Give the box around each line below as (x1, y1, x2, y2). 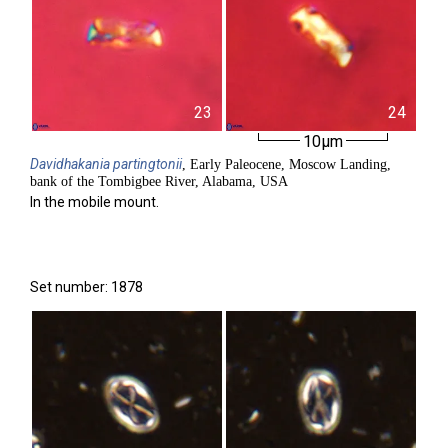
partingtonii (113, 156, 182, 172)
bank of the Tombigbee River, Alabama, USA (30, 174, 288, 189)
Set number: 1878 (30, 279, 143, 295)
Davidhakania (30, 156, 110, 172)
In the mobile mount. (30, 194, 159, 210)
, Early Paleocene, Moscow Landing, (182, 157, 391, 172)
